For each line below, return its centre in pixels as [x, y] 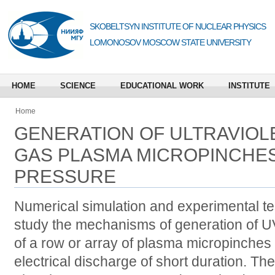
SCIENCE [78, 86]
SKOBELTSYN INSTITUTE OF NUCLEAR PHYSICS [178, 26]
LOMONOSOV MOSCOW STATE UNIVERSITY [170, 42]
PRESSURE [65, 176]
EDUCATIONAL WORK [162, 86]
